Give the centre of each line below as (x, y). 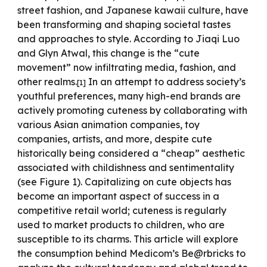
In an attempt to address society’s (166, 82)
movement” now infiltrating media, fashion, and (127, 67)
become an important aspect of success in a (119, 196)
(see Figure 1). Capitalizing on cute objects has (125, 182)
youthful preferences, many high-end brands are (129, 96)
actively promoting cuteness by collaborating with (133, 110)
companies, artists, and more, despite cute (115, 139)
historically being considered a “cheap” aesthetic (131, 153)
